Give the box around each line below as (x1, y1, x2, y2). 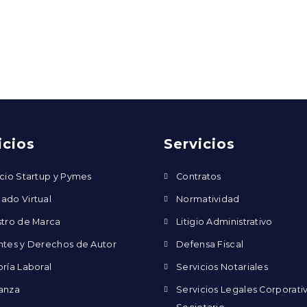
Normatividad (176, 194, 240, 205)
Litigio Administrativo (176, 217, 273, 228)
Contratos (176, 171, 221, 182)
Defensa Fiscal (176, 239, 244, 250)
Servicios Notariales (176, 262, 268, 273)
